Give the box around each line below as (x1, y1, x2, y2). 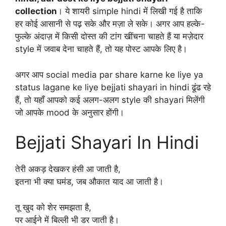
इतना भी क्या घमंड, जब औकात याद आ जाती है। (15, 177, 163, 187)
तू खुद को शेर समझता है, (15, 202, 91, 212)
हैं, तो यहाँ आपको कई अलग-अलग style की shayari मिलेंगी (15, 94, 205, 105)
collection (15, 6, 57, 17)
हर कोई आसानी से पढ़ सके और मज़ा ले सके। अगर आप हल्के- (15, 19, 205, 29)
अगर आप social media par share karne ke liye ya (15, 69, 203, 80)
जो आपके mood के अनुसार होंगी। (15, 107, 124, 118)
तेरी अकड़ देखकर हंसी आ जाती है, (15, 164, 121, 175)
